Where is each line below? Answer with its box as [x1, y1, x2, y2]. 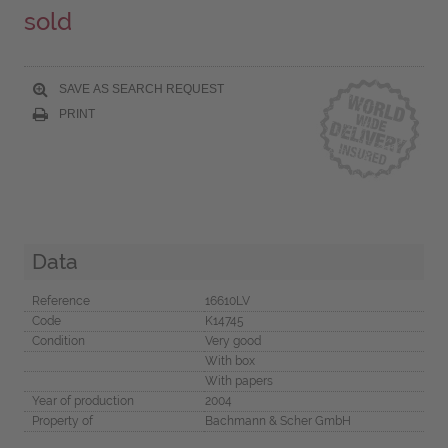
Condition [31, 333, 85, 348]
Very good [204, 333, 261, 348]
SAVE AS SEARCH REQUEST [55, 81, 224, 96]
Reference [31, 293, 90, 308]
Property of [31, 413, 93, 428]
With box [204, 353, 255, 368]
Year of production [31, 393, 134, 408]
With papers [204, 373, 273, 388]
